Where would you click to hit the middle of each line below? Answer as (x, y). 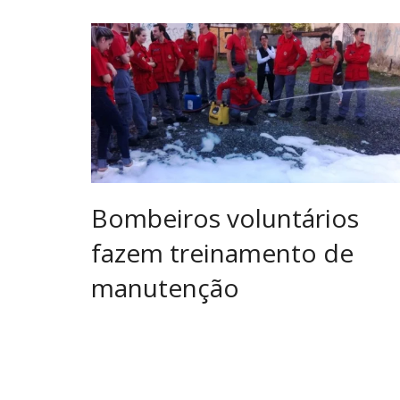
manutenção (165, 287)
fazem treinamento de (222, 252)
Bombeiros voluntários (225, 217)
